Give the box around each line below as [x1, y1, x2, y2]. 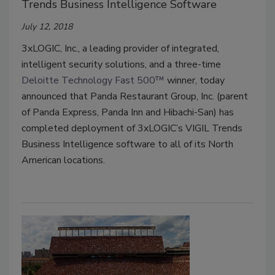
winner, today [165, 74, 225, 88]
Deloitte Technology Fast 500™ [21, 74, 165, 88]
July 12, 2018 [21, 21, 72, 33]
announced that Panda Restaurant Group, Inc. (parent [21, 90, 248, 104]
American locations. [21, 153, 105, 168]
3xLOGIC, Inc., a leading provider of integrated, [21, 42, 219, 56]
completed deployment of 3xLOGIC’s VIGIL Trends [21, 122, 242, 136]
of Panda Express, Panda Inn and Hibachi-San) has [21, 106, 234, 120]
